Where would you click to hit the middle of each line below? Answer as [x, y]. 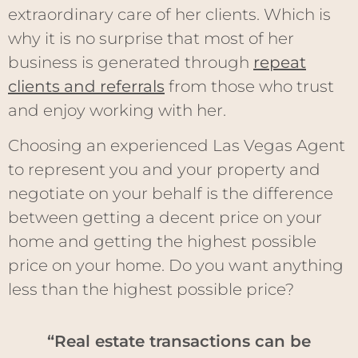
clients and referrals [86, 86]
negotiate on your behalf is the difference [171, 194]
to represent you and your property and [164, 170]
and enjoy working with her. [117, 110]
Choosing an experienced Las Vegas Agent [177, 146]
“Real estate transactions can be [179, 341]
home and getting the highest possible [162, 242]
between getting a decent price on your [165, 218]
